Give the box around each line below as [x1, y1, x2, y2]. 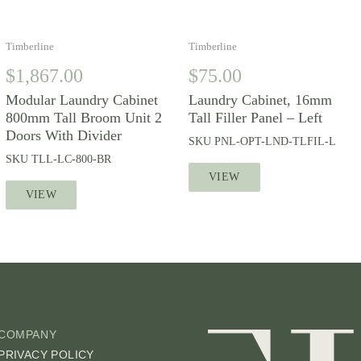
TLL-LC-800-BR [31, 153, 111, 165]
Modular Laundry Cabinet [5, 92, 158, 108]
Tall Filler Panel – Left [188, 110, 322, 126]
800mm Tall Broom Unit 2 [5, 110, 162, 126]
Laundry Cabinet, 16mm [188, 92, 332, 108]
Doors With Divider [5, 127, 122, 143]
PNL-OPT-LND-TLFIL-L [214, 135, 336, 147]
